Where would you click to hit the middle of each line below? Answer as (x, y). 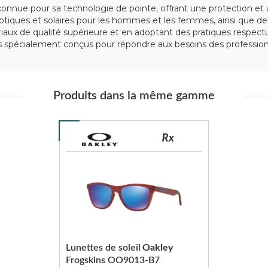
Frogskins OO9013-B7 (112, 260)
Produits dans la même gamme (134, 96)
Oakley (157, 248)
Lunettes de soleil (103, 248)
